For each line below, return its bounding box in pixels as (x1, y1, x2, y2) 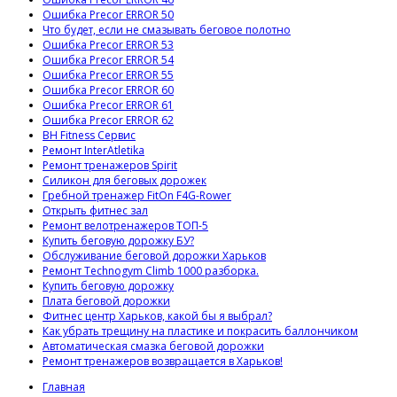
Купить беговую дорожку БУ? (43, 232, 194, 248)
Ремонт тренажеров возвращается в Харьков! (43, 353, 283, 369)
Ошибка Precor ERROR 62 (43, 112, 174, 128)
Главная (43, 378, 85, 394)
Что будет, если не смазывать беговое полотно (43, 21, 291, 37)
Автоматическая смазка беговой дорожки (43, 338, 264, 354)
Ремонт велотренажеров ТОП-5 (43, 217, 208, 233)
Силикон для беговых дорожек (43, 172, 206, 188)
